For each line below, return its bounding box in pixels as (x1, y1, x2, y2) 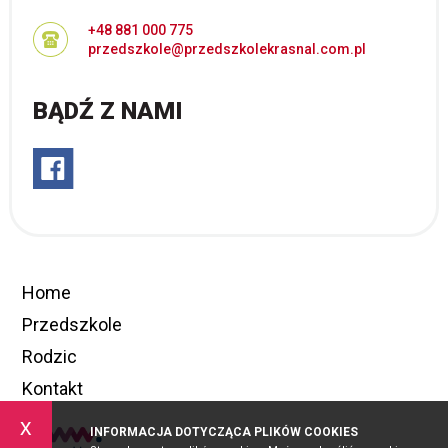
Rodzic (22, 346, 78, 368)
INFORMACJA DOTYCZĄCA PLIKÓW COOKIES (89, 425, 358, 439)
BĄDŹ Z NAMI (33, 97, 184, 126)
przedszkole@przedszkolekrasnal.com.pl (88, 41, 367, 58)
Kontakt (22, 378, 84, 400)
